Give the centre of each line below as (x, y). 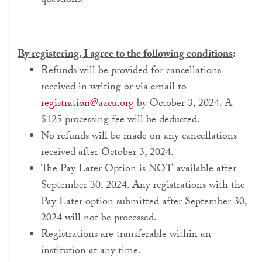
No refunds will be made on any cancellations (139, 137)
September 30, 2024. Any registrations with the (143, 187)
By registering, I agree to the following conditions (125, 56)
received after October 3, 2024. (107, 154)
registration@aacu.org (87, 105)
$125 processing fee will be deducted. (120, 121)
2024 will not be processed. (99, 219)
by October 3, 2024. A (183, 105)
